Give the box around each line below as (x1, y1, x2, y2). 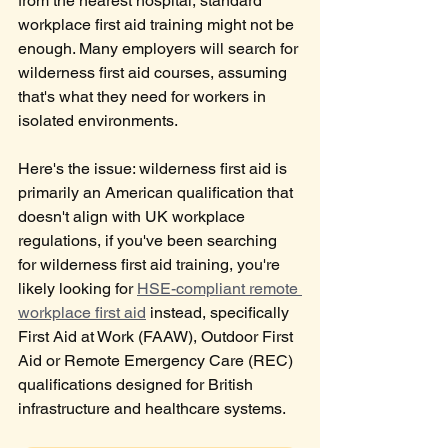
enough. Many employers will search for (18, 39, 302, 58)
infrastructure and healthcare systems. (18, 399, 286, 418)
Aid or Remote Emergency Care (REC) (18, 351, 297, 370)
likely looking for (18, 279, 137, 298)
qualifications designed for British (18, 375, 257, 394)
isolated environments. (18, 111, 178, 130)
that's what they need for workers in (18, 87, 270, 106)
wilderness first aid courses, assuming (18, 63, 291, 82)
